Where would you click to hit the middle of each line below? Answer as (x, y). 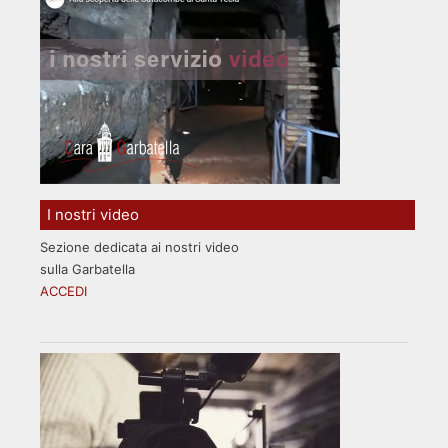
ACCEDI (63, 290)
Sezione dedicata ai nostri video (139, 246)
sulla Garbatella (87, 268)
